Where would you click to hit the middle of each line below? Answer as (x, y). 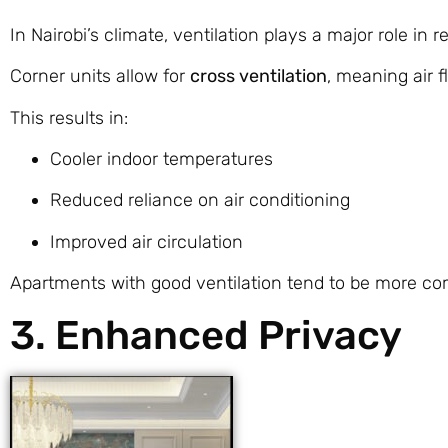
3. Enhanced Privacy (206, 335)
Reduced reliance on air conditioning (200, 200)
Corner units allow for (100, 76)
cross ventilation (258, 76)
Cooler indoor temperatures (161, 159)
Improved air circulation (146, 241)
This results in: (69, 117)
